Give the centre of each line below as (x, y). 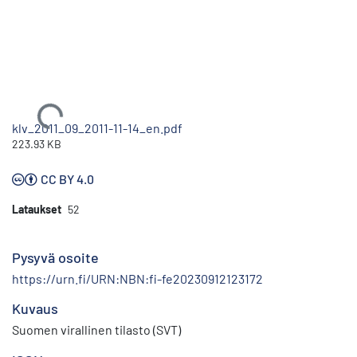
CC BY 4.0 (67, 178)
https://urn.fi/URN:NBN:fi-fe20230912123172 (137, 278)
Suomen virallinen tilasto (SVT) (96, 329)
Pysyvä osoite (55, 257)
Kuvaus (35, 308)
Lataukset (37, 209)
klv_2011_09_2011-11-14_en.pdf (97, 127)
